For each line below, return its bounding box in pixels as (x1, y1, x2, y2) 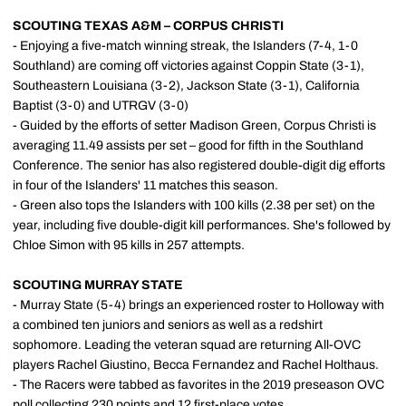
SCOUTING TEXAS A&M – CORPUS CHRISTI (13, 19, 284, 33)
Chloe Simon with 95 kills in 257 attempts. (13, 238, 245, 252)
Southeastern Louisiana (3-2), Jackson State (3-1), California (13, 79, 360, 92)
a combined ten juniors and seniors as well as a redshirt (13, 318, 323, 332)
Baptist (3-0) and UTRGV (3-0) (13, 99, 188, 112)
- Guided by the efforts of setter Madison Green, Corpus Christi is (13, 119, 376, 132)
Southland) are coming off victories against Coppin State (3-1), (13, 59, 364, 72)
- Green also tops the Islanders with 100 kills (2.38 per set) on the (13, 198, 375, 212)
